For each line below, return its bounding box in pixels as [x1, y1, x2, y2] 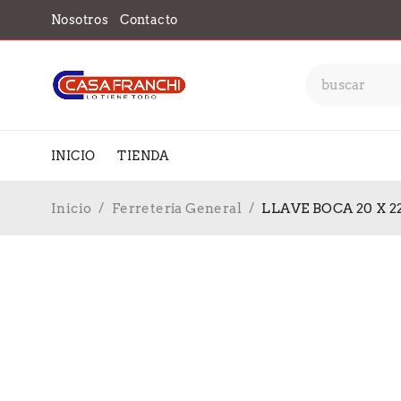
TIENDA [117, 149, 170, 163]
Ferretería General [111, 200, 243, 217]
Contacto [120, 13, 178, 27]
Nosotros [51, 13, 109, 27]
